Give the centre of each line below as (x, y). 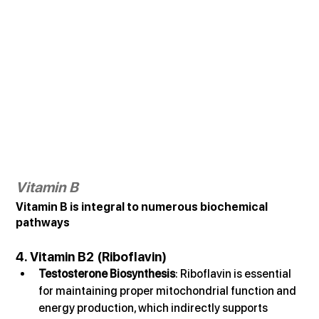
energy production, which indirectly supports (155, 308)
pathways (43, 222)
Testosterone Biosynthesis (107, 273)
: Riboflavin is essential (235, 273)
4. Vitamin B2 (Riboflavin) (91, 256)
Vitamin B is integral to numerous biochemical (143, 206)
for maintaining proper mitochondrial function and (169, 291)
